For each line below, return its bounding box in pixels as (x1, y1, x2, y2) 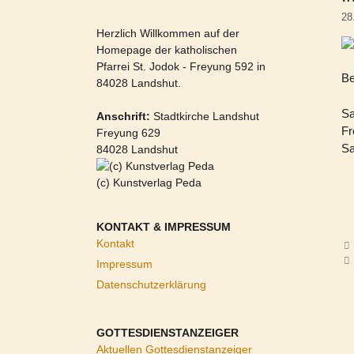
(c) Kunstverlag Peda (96, 176, 201, 189)
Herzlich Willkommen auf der (96, 27, 239, 40)
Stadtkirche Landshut (150, 110, 259, 122)
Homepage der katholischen (96, 43, 237, 56)
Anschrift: (96, 110, 150, 122)
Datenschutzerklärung (96, 278, 206, 291)
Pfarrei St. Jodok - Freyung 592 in (96, 60, 265, 73)
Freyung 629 (96, 126, 160, 139)
